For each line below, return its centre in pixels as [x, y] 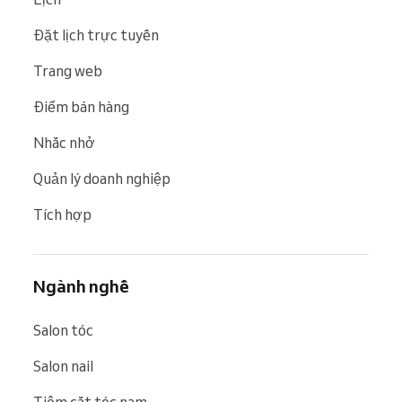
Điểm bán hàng [81, 106]
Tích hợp [62, 214]
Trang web [68, 70]
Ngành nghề [81, 286]
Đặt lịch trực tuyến [96, 35]
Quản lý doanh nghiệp [102, 178]
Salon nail [63, 366]
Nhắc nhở [64, 142]
